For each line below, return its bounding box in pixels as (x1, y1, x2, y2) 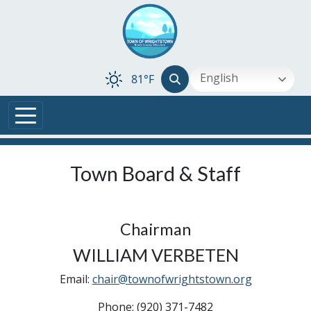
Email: (59, 271, 92, 287)
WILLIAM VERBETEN (72, 244, 239, 265)
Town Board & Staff (70, 162, 241, 185)
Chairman (120, 219, 191, 239)
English (197, 70, 238, 86)
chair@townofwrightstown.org (92, 271, 252, 287)
